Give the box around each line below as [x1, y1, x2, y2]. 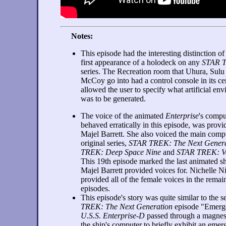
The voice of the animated [81, 111, 165, 120]
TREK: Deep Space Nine [81, 148, 161, 156]
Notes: [71, 32, 93, 40]
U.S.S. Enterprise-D [81, 211, 145, 220]
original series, [81, 139, 129, 147]
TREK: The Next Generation [81, 202, 173, 211]
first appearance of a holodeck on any [81, 58, 202, 67]
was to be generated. [81, 94, 146, 103]
